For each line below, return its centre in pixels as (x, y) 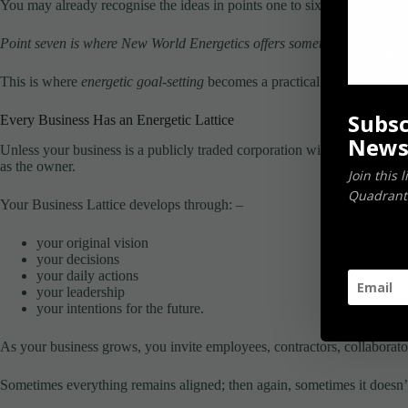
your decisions (78, 260)
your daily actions (87, 276)
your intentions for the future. (120, 309)
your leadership (81, 292)
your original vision (92, 243)
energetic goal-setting (143, 82)
